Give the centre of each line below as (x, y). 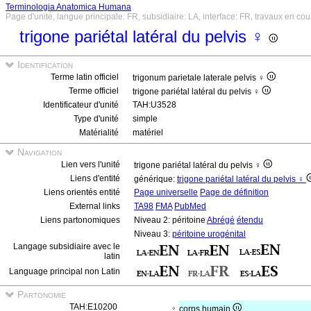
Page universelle (166, 192)
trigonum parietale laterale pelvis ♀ (200, 78)
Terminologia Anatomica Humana (68, 7)
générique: (155, 179)
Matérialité (99, 133)
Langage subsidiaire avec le (67, 246)
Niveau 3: (153, 234)
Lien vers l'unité (91, 165)
